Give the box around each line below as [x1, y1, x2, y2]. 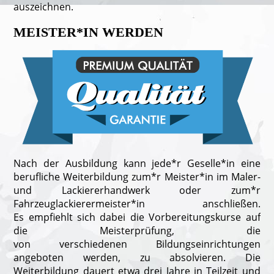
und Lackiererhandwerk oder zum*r [13, 183, 261, 198]
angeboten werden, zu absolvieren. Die [13, 251, 261, 265]
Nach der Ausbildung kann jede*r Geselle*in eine [13, 157, 261, 171]
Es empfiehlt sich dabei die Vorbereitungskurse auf [13, 210, 261, 224]
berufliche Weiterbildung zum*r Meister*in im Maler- [13, 170, 261, 184]
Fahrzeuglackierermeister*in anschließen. [13, 197, 261, 211]
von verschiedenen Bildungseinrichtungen [13, 237, 261, 251]
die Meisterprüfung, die [13, 224, 261, 238]
